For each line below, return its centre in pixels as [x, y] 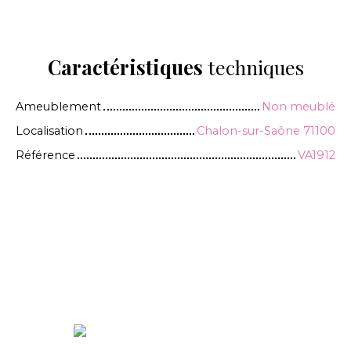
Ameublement [58, 107]
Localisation [49, 131]
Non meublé [299, 107]
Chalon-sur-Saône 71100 [266, 131]
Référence [45, 156]
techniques [253, 67]
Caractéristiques [125, 67]
